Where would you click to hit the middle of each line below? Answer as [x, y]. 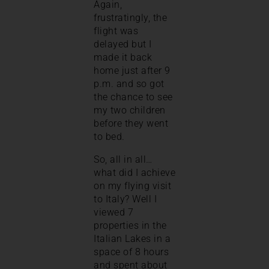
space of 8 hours [131, 252]
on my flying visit [132, 186]
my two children [130, 110]
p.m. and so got [129, 83]
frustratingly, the [130, 17]
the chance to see [133, 97]
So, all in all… [123, 159]
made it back [123, 57]
